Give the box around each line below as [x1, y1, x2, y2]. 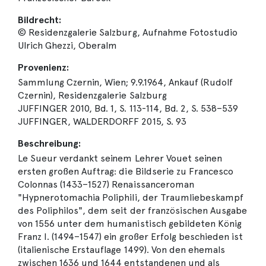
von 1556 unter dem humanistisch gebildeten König [18, 218, 242, 230]
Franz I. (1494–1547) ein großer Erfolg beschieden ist [18, 231, 243, 243]
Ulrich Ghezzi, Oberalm [18, 40, 118, 52]
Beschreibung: [18, 138, 81, 150]
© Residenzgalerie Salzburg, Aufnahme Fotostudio [18, 27, 237, 39]
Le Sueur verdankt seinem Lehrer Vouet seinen [18, 153, 222, 164]
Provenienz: [18, 62, 69, 74]
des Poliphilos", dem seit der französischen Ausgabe [18, 205, 248, 217]
